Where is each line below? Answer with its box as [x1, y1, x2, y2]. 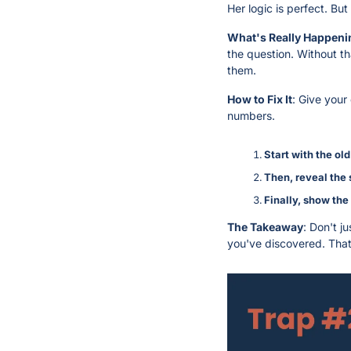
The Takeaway [227, 220, 303, 234]
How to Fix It [227, 92, 292, 107]
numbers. [227, 109, 275, 123]
